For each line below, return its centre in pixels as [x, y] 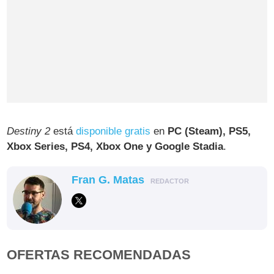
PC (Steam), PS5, [209, 131]
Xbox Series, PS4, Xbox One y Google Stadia [115, 146]
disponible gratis [113, 131]
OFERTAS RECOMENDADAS [99, 254]
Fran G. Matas [108, 180]
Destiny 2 [29, 131]
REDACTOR [170, 181]
